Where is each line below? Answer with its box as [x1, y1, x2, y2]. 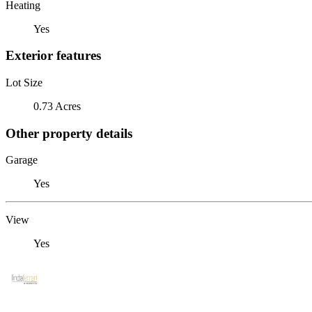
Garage [6, 154, 38, 166]
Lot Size [6, 76, 42, 88]
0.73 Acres [33, 100, 81, 112]
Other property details [6, 125, 132, 141]
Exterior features [6, 48, 101, 63]
